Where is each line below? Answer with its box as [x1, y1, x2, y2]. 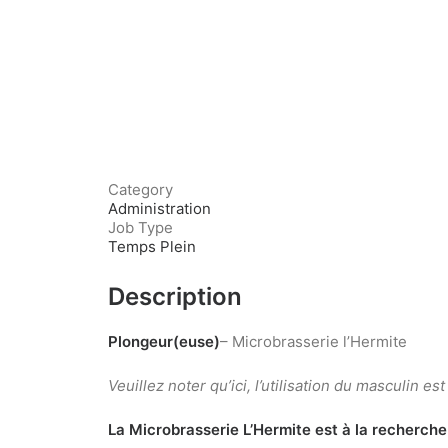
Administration [108, 199, 211, 218]
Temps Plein [108, 237, 196, 256]
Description [108, 282, 242, 311]
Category [108, 180, 173, 199]
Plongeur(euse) [108, 332, 220, 351]
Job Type [108, 218, 173, 237]
